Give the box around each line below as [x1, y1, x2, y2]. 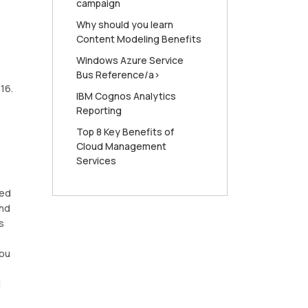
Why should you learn [76, 18, 173, 32]
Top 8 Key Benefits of [76, 125, 174, 139]
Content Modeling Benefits [76, 32, 201, 46]
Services [76, 154, 116, 168]
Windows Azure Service [76, 54, 184, 67]
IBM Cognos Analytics [76, 89, 176, 103]
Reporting [76, 104, 122, 118]
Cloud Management [76, 140, 166, 153]
